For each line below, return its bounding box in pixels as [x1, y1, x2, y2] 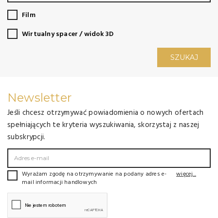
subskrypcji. [7, 131, 46, 143]
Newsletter [7, 90, 72, 105]
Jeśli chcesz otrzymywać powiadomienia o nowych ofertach [7, 107, 204, 119]
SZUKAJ [170, 53, 198, 62]
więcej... [176, 169, 196, 179]
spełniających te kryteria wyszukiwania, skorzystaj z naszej [7, 119, 200, 131]
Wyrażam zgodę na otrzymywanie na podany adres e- [22, 169, 167, 179]
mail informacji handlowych [22, 177, 97, 187]
